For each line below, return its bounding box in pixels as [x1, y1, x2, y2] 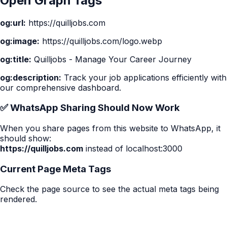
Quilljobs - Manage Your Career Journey [31, 54, 192, 64]
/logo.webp [119, 35, 162, 46]
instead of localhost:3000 [83, 143, 182, 154]
